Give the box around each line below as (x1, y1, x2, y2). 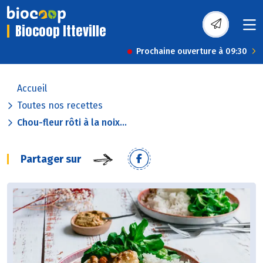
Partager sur (21, 153, 81, 166)
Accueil (17, 83, 47, 95)
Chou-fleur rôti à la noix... (17, 117, 127, 129)
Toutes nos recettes (17, 100, 103, 112)
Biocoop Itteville (15, 21, 106, 41)
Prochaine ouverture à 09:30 (136, 46, 247, 57)
